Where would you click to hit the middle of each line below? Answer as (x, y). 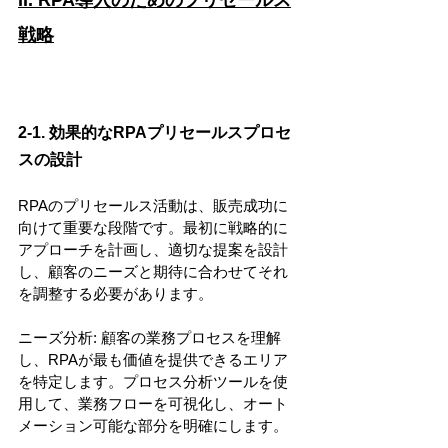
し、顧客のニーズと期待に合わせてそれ (153, 271)
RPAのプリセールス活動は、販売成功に (153, 205)
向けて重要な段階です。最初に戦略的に (153, 227)
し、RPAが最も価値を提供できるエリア (153, 359)
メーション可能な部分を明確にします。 (153, 425)
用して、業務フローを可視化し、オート (153, 403)
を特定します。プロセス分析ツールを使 (153, 381)
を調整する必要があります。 (115, 293)
